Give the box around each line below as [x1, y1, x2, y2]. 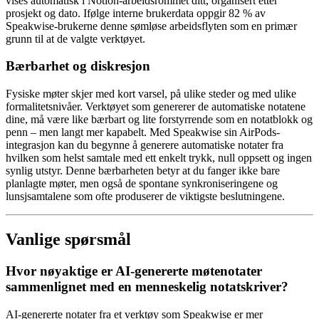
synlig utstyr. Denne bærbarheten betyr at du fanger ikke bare [6, 164, 280, 177]
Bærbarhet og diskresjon [6, 58, 150, 74]
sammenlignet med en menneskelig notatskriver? [6, 278, 288, 294]
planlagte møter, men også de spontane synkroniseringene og [6, 177, 278, 190]
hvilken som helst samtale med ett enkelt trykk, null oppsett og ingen [6, 152, 312, 164]
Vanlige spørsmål [6, 229, 131, 249]
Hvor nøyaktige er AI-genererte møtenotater [6, 263, 262, 278]
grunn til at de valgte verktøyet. [6, 32, 145, 45]
